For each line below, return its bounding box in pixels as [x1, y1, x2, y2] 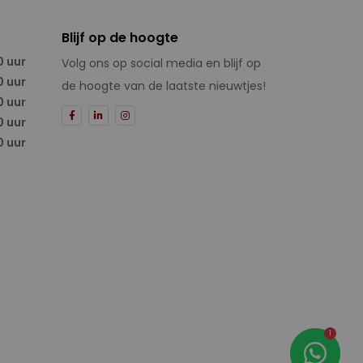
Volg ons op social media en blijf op [62, 55, 261, 71]
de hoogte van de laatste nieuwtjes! [62, 78, 266, 94]
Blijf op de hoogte [62, 28, 178, 47]
